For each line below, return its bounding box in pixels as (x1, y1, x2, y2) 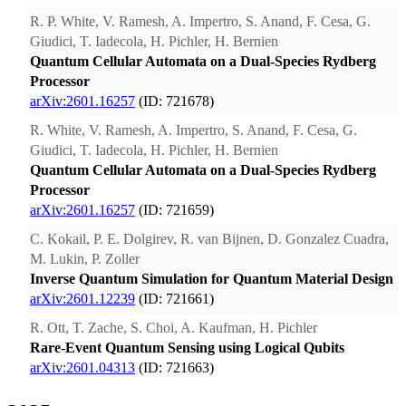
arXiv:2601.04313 (30, 360, 135, 376)
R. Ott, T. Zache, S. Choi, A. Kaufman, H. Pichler (30, 320, 317, 336)
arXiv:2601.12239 (30, 291, 135, 307)
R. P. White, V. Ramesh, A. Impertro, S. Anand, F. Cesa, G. (30, 14, 371, 30)
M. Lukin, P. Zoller (30, 251, 140, 267)
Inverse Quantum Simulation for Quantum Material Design (30, 271, 393, 287)
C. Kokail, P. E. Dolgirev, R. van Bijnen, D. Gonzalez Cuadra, (30, 231, 389, 247)
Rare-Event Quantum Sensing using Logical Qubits (30, 340, 344, 356)
